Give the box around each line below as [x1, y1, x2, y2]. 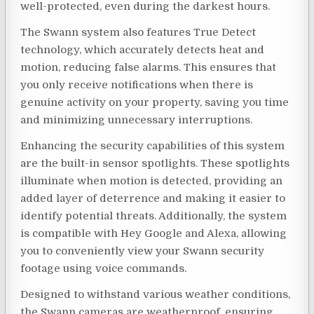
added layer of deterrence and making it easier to [20, 191, 286, 205]
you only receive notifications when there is [20, 78, 254, 91]
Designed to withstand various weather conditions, [20, 287, 291, 301]
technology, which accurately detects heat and [20, 43, 265, 56]
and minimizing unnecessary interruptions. [20, 113, 253, 126]
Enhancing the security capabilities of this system [20, 139, 285, 152]
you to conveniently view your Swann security [20, 244, 265, 257]
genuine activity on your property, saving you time [20, 95, 289, 109]
